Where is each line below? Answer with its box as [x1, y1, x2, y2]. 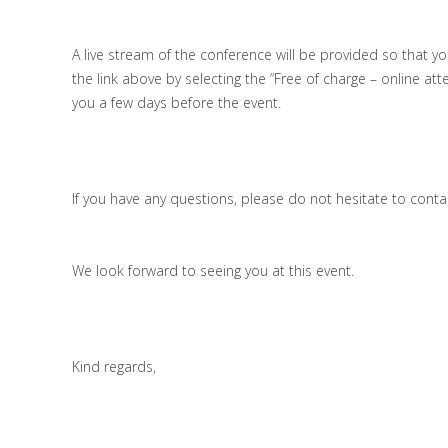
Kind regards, [72, 357, 156, 376]
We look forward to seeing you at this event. [72, 261, 354, 280]
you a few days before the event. [72, 93, 281, 112]
